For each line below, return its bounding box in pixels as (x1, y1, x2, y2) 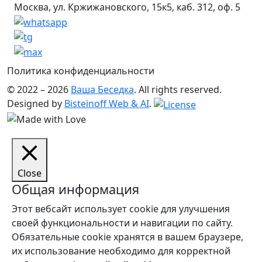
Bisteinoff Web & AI (64, 96, 149, 110)
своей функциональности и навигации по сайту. (12, 216, 233, 230)
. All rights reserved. (134, 82, 222, 96)
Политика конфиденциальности (7, 64, 154, 77)
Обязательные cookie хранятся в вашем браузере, (12, 230, 243, 244)
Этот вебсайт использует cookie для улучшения (12, 202, 230, 216)
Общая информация (12, 181, 139, 198)
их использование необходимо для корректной (12, 244, 230, 258)
